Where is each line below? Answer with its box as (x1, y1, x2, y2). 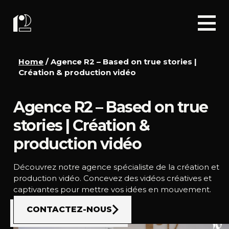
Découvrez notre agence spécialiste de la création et (13, 162, 220, 172)
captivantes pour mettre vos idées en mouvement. (13, 185, 212, 194)
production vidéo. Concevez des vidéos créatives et (13, 173, 212, 183)
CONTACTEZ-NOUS (27, 204, 112, 214)
